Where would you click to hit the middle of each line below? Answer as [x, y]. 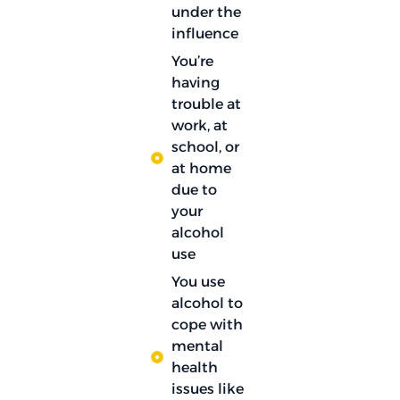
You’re [192, 61]
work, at [199, 125]
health [194, 367]
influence [204, 33]
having [195, 82]
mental [197, 346]
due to [194, 189]
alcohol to [207, 303]
